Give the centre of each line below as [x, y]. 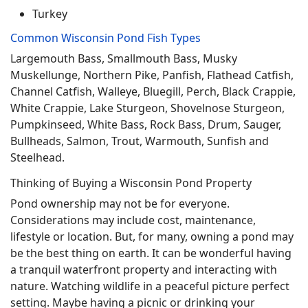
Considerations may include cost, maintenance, [133, 220]
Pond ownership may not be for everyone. [120, 203]
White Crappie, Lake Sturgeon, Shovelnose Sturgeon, [147, 108]
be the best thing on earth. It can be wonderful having [151, 253]
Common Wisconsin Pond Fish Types [106, 38]
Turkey [50, 14]
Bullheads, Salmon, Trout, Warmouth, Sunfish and [140, 141]
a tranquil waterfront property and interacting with [144, 269]
